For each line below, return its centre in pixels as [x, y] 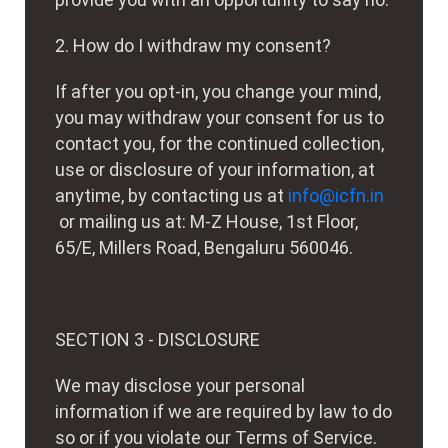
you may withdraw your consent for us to [219, 117]
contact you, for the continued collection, [219, 143]
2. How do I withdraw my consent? [193, 45]
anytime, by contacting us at [171, 195]
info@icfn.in [336, 195]
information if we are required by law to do [223, 411]
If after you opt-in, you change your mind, [218, 91]
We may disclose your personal [180, 385]
